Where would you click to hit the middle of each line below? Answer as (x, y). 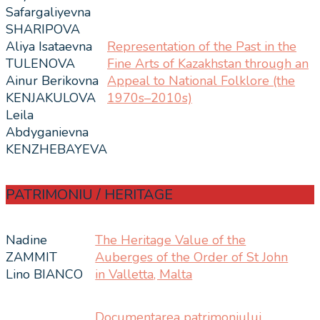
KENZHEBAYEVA (56, 149)
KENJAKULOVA (51, 97)
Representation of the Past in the (202, 46)
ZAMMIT (31, 257)
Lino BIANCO (44, 274)
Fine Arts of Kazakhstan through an (208, 63)
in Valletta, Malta (144, 274)
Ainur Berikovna (52, 80)
